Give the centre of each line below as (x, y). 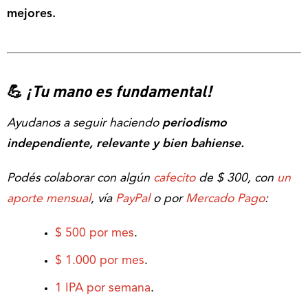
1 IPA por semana (103, 289)
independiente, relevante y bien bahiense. (125, 144)
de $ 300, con (234, 179)
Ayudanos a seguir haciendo (85, 124)
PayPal (131, 199)
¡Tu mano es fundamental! (119, 91)
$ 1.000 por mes (100, 261)
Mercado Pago (223, 199)
